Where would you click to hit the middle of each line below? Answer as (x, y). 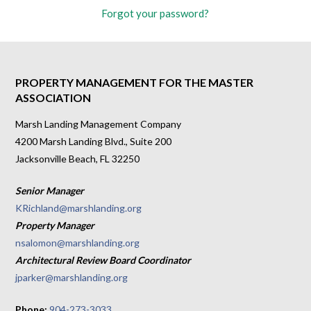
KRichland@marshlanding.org (79, 208)
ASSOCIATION (53, 98)
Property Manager (55, 226)
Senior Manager (50, 191)
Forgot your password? (155, 14)
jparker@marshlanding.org (72, 278)
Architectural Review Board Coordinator (103, 260)
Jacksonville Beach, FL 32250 (78, 159)
